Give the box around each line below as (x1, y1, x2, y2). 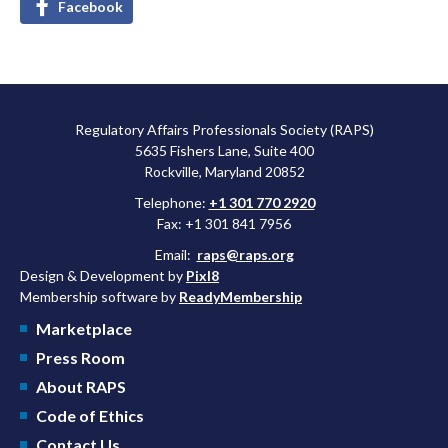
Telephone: (133, 194, 209, 212)
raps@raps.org (196, 246, 294, 264)
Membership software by (20, 288, 179, 306)
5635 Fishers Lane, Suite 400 (134, 142, 314, 160)
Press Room (36, 348, 125, 368)
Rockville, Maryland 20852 (143, 163, 305, 181)
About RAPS (36, 377, 126, 397)
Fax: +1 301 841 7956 (157, 215, 291, 233)
